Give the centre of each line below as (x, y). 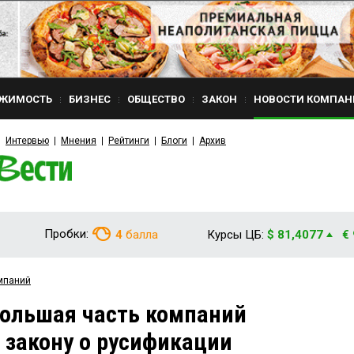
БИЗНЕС (90, 99)
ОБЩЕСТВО (156, 99)
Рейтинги (129, 141)
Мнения (79, 141)
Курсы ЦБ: (235, 235)
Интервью (27, 141)
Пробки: (66, 234)
